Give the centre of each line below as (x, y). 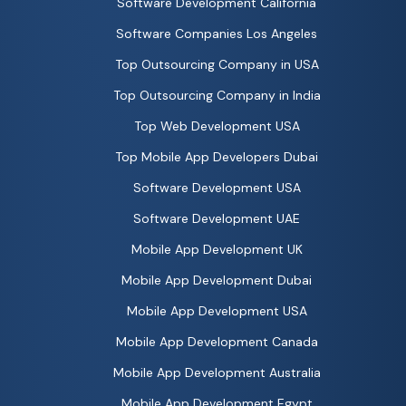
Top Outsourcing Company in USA (217, 65)
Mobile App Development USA (217, 311)
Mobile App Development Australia (217, 373)
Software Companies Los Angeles (217, 34)
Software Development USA (217, 188)
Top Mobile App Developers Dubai (217, 157)
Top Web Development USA (217, 126)
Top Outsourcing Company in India (217, 96)
